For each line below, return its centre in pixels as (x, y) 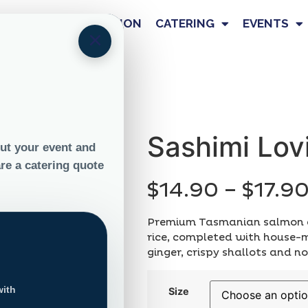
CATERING (185, 24)
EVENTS (266, 24)
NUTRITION (109, 24)
